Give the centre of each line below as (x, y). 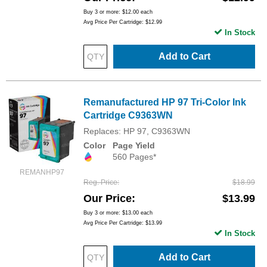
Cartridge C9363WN (128, 115)
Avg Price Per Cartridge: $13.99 (123, 223)
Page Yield (134, 145)
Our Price (108, 198)
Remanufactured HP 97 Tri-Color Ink (165, 102)
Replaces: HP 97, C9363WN (137, 131)
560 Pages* (134, 156)
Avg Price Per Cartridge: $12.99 (123, 22)
